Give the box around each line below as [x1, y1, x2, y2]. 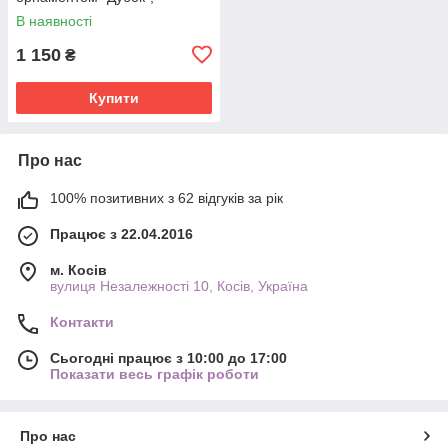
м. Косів [50, 261, 107, 278]
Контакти [50, 313, 114, 330]
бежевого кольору [16, 20, 133, 37]
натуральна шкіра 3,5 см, [16, 4, 181, 21]
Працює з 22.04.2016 [50, 225, 193, 242]
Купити [89, 89, 139, 106]
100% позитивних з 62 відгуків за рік [50, 189, 283, 206]
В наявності [16, 12, 92, 29]
